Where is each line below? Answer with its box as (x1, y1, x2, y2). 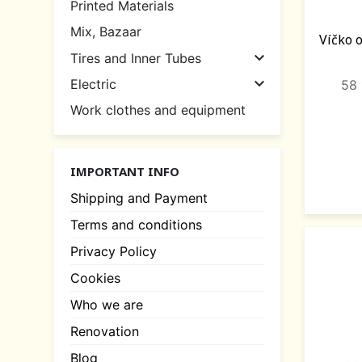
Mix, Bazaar (70, 23, 141, 40)
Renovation (70, 322, 139, 339)
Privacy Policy (70, 242, 157, 259)
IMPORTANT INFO (70, 162, 179, 179)
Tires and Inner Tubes (70, 49, 201, 66)
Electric (70, 75, 116, 92)
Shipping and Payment (70, 189, 208, 206)
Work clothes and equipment (70, 102, 246, 119)
